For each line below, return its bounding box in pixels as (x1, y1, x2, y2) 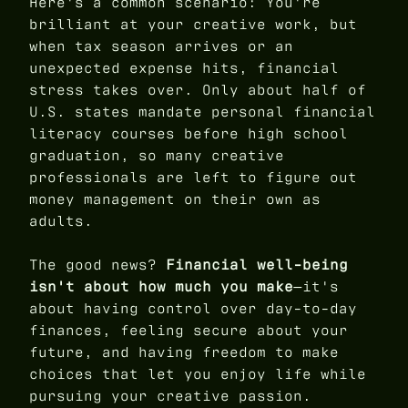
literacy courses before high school (29, 123, 348, 143)
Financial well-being (166, 254, 348, 274)
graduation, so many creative (29, 145, 284, 165)
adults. (29, 210, 93, 230)
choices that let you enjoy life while (29, 363, 366, 383)
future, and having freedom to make (29, 342, 339, 362)
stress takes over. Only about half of (29, 79, 366, 99)
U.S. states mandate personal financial (29, 101, 375, 121)
